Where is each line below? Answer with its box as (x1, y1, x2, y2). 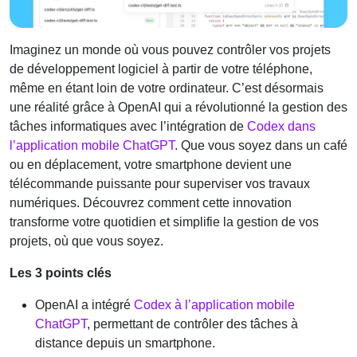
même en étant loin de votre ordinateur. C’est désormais (10, 80, 324, 95)
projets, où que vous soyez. (10, 233, 163, 248)
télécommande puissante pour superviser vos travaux (10, 176, 310, 190)
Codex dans (247, 119, 316, 133)
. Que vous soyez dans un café (175, 138, 347, 152)
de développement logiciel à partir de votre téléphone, (10, 61, 312, 76)
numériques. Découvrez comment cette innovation (10, 195, 292, 210)
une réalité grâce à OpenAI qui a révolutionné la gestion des (10, 100, 347, 114)
